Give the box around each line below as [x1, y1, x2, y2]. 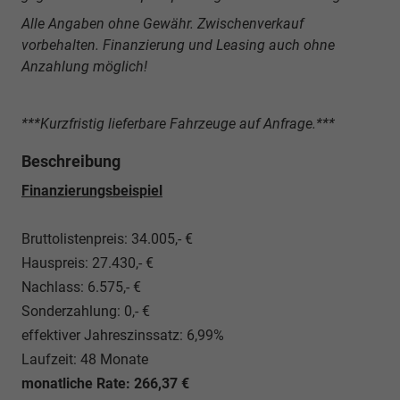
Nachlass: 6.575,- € [21, 278, 141, 296]
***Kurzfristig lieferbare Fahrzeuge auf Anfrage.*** [21, 114, 335, 132]
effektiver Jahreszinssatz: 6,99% [21, 326, 224, 344]
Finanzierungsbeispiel [21, 181, 162, 199]
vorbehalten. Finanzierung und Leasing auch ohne [21, 36, 335, 54]
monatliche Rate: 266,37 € [21, 374, 189, 392]
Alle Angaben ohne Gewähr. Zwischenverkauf [21, 14, 304, 32]
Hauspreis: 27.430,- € [21, 254, 157, 271]
